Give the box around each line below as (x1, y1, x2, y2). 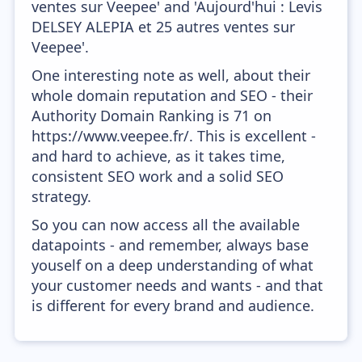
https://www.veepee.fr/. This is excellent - (32, 126, 317, 145)
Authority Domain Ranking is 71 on (32, 106, 272, 125)
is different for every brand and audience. (32, 296, 315, 315)
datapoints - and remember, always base (32, 235, 309, 255)
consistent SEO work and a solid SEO (32, 166, 284, 186)
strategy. (32, 187, 92, 206)
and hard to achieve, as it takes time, (32, 146, 286, 166)
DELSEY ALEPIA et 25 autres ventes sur (32, 17, 296, 36)
